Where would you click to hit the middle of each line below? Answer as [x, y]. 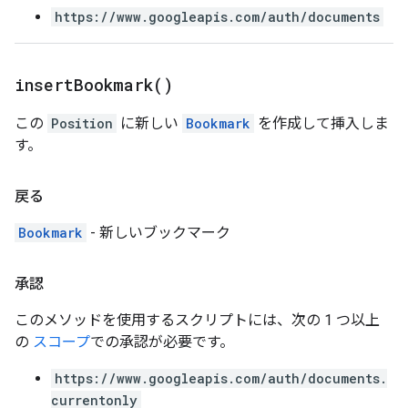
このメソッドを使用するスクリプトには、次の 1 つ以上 [197, 320]
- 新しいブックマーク [158, 233]
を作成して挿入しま [321, 123]
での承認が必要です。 [162, 342]
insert [44, 85]
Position [82, 123]
